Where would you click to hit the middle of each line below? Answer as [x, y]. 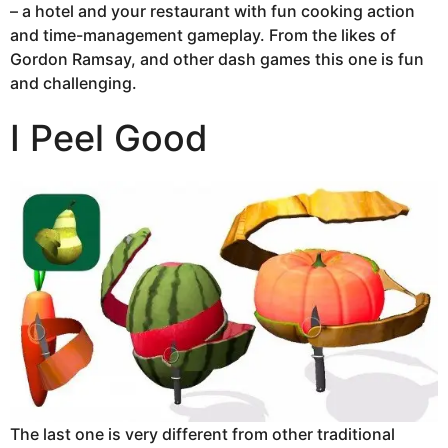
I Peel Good [109, 138]
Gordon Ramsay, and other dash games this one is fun [217, 58]
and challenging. [73, 82]
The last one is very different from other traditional [202, 434]
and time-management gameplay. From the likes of [203, 34]
